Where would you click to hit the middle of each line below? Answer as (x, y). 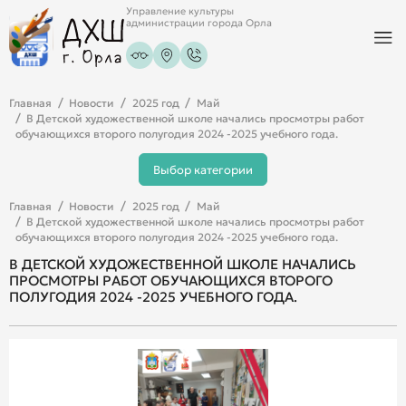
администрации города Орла (199, 24)
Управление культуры (180, 12)
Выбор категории (203, 169)
